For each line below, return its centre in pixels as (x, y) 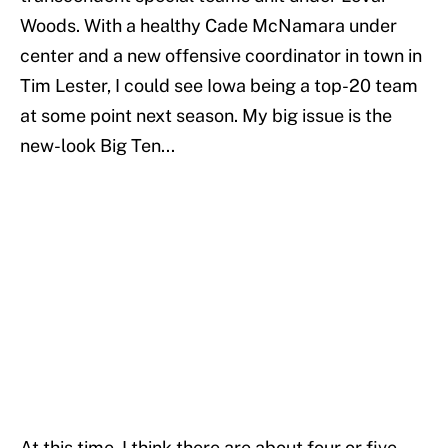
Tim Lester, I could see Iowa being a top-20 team (219, 86)
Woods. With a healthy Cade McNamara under (208, 26)
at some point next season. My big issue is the (206, 116)
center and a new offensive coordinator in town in (221, 56)
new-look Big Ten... (97, 146)
